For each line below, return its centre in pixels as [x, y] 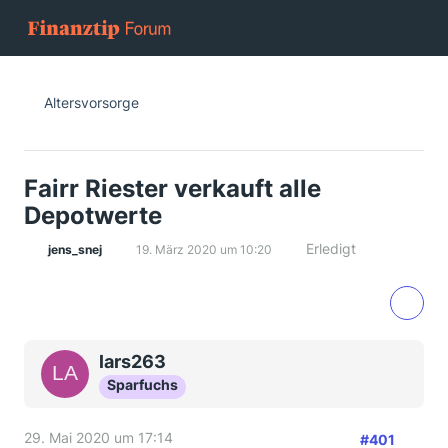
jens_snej [75, 249]
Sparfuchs [142, 384]
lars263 [132, 361]
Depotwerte [93, 215]
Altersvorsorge [91, 102]
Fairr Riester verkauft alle [172, 188]
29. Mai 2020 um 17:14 [98, 437]
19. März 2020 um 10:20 [204, 249]
